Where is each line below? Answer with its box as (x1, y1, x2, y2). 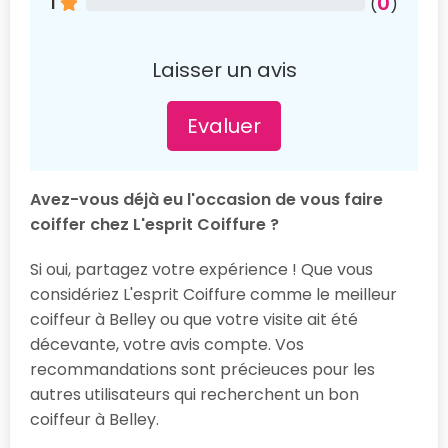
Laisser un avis (151, 55, 297, 84)
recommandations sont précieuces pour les (30, 357, 375, 381)
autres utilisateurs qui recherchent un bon (30, 382, 359, 406)
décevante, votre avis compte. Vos (30, 332, 304, 356)
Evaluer (187, 111, 261, 140)
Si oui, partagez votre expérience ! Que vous (30, 257, 373, 281)
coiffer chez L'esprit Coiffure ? (30, 212, 279, 236)
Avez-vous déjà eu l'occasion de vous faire (30, 187, 383, 211)
